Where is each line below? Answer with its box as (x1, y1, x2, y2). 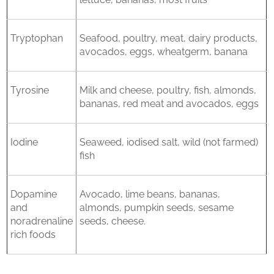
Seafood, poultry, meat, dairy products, (80, 32, 258, 44)
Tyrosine (10, 84, 50, 96)
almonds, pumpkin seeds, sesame (80, 202, 234, 213)
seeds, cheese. (80, 215, 146, 227)
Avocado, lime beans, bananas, (80, 188, 221, 200)
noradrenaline (10, 215, 73, 227)
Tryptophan (10, 32, 64, 44)
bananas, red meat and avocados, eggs (80, 98, 259, 109)
